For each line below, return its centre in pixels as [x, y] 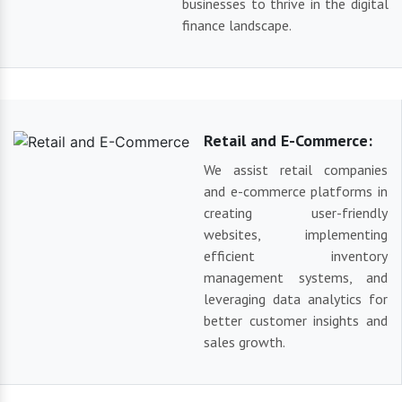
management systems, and [296, 278]
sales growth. [245, 342]
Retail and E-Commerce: [288, 141]
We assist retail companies [296, 170]
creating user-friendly [296, 213]
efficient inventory [296, 256]
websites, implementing [296, 235]
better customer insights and [296, 321]
